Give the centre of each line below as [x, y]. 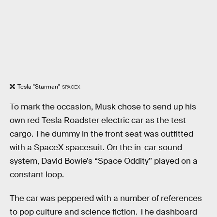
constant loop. [37, 174]
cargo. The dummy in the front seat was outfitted [101, 134]
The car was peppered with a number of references [106, 199]
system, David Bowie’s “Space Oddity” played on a [104, 161]
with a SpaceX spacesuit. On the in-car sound [96, 147]
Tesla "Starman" [39, 87]
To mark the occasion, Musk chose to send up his [103, 107]
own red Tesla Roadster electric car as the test [98, 120]
